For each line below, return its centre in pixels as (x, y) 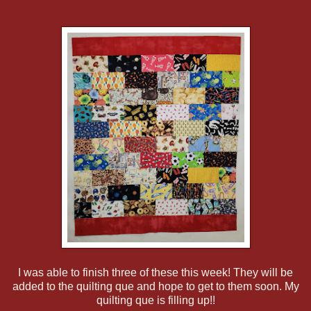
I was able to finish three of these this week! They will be (155, 272)
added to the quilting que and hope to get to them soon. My (155, 286)
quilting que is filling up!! (155, 300)
